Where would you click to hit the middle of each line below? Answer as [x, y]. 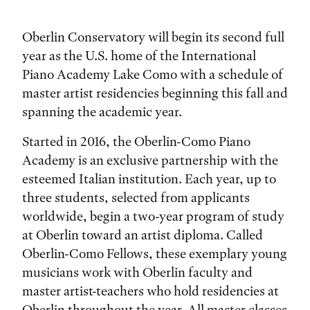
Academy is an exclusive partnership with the [150, 160]
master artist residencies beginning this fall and [155, 93]
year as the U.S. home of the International [139, 56]
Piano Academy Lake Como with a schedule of [153, 74]
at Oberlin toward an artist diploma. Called [143, 235]
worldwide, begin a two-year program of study [153, 216]
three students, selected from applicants [136, 198]
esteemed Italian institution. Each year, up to [149, 179]
